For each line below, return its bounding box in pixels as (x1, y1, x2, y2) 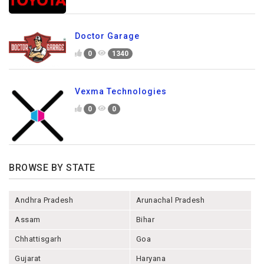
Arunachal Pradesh (136, 196, 205, 205)
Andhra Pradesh (15, 196, 73, 205)
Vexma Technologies (75, 87, 167, 97)
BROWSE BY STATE (9, 162, 95, 174)
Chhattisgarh (15, 235, 61, 244)
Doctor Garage (75, 31, 140, 41)
